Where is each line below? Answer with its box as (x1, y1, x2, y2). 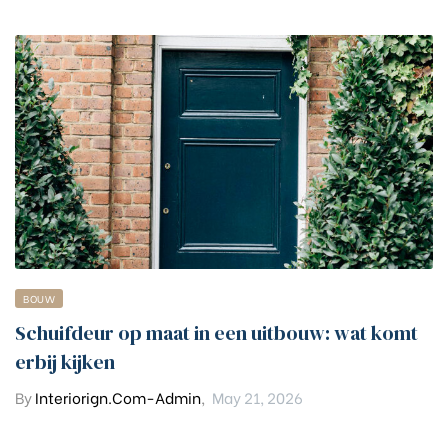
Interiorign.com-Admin (35, 386, 201, 409)
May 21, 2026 (212, 386, 303, 409)
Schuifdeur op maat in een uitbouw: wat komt (15, 319, 418, 348)
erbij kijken (15, 348, 115, 377)
